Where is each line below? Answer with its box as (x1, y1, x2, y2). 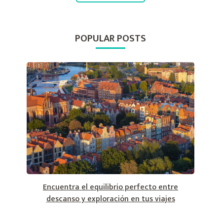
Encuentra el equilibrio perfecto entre (43, 181, 178, 194)
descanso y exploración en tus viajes (46, 192, 175, 206)
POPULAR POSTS (75, 30, 146, 47)
